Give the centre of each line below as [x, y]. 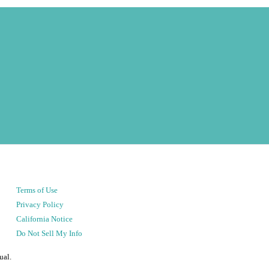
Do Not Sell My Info [50, 233]
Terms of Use [37, 190]
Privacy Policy [40, 204]
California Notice [45, 219]
